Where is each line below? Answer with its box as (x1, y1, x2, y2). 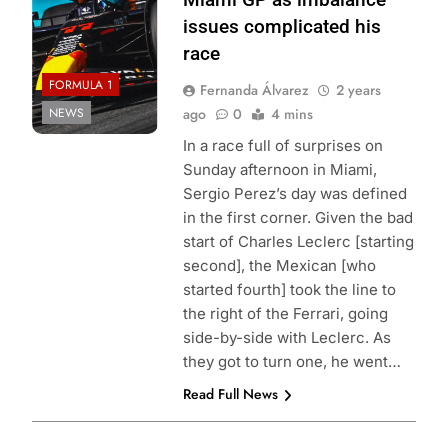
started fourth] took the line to (182, 280, 396, 300)
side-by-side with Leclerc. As (182, 328, 391, 348)
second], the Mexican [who (182, 256, 376, 276)
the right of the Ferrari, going (182, 304, 388, 324)
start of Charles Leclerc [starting (182, 232, 414, 252)
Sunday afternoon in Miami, (182, 160, 377, 180)
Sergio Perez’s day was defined (182, 184, 407, 204)
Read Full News (182, 384, 278, 405)
